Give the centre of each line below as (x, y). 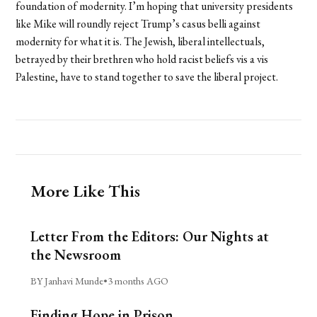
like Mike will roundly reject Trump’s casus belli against (138, 23)
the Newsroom (75, 254)
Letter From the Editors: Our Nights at (149, 236)
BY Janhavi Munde (67, 280)
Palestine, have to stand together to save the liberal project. (147, 76)
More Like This (85, 190)
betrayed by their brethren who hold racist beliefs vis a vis (142, 59)
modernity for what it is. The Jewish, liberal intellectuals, (140, 41)
